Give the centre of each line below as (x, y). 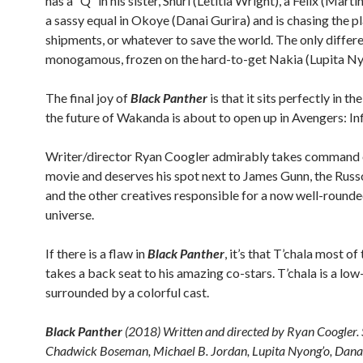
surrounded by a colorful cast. (127, 292)
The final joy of (88, 98)
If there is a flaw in (96, 253)
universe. (70, 214)
